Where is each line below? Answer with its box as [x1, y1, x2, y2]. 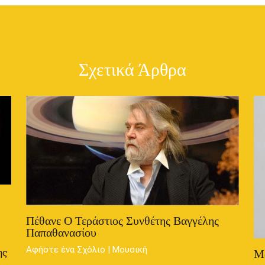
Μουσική [112, 244, 147, 256]
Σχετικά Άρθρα [79, 60, 186, 80]
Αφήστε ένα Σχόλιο [25, 244, 105, 256]
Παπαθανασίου [25, 225, 96, 239]
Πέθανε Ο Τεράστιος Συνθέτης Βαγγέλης [25, 214, 219, 227]
